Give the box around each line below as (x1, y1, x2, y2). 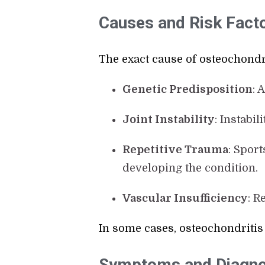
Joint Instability (122, 114, 215, 126)
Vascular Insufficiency (122, 192, 248, 205)
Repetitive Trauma (122, 144, 229, 156)
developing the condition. (122, 162, 258, 174)
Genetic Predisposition (122, 83, 253, 96)
